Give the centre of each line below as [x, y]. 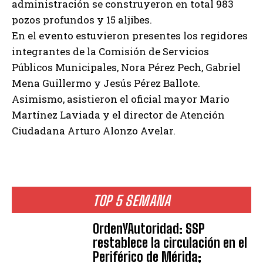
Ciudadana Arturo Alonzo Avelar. [94, 131]
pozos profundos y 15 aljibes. [82, 20]
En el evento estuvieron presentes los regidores [130, 36]
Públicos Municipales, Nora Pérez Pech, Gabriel [126, 68]
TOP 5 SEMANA [131, 201]
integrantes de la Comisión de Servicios [110, 52]
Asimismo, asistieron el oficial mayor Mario [121, 99]
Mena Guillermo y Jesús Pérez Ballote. [106, 83]
